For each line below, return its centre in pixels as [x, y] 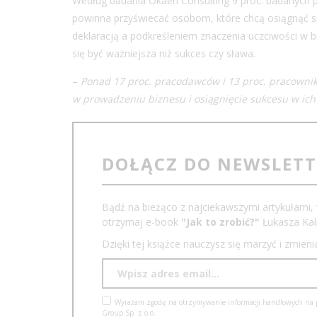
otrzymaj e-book [142, 221]
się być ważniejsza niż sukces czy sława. [164, 53]
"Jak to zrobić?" [220, 221]
